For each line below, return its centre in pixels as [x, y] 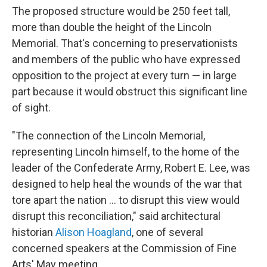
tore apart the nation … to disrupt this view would [126, 200]
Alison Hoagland [94, 232]
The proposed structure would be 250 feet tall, [121, 11]
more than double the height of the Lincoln [112, 27]
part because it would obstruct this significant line [130, 91]
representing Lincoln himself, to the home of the [126, 152]
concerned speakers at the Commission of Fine [124, 248]
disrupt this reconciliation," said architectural [116, 216]
